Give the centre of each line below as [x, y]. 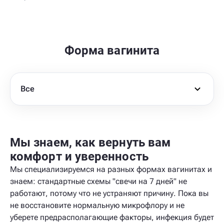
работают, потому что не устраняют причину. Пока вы [109, 193]
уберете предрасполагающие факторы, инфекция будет [112, 217]
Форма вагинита [112, 50]
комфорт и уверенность [79, 156]
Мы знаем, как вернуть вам [90, 142]
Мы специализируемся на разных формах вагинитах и [111, 169]
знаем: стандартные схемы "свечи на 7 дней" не [98, 181]
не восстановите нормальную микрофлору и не [97, 205]
